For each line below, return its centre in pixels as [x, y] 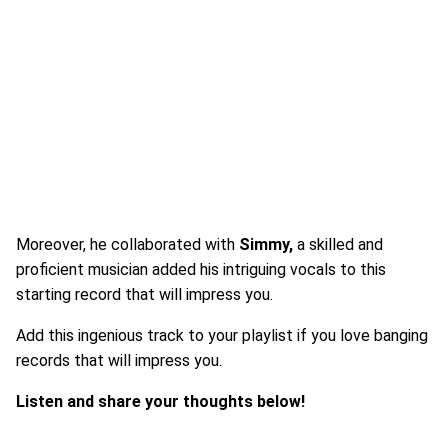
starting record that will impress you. [144, 294]
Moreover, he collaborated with [127, 244]
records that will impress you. [119, 360]
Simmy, [266, 244]
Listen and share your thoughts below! [160, 401]
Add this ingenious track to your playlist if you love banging [222, 335]
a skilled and [338, 244]
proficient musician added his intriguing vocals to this [201, 269]
